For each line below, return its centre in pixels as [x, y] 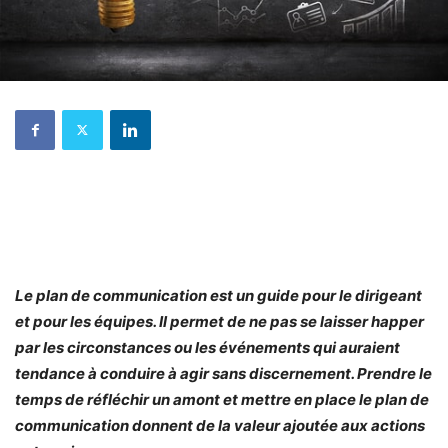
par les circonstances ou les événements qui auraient [207, 347]
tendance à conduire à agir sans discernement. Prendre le [223, 373]
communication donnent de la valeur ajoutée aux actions [220, 425]
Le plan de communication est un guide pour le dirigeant [218, 295]
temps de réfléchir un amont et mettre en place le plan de [222, 399]
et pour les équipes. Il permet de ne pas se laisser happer [219, 321]
